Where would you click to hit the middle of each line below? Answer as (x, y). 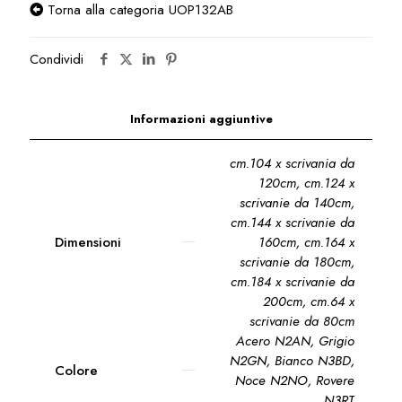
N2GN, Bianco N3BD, (292, 361)
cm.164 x (329, 243)
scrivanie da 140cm (295, 203)
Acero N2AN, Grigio (295, 341)
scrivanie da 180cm (295, 262)
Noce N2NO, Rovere (295, 381)
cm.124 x (329, 184)
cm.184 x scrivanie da (293, 282)
